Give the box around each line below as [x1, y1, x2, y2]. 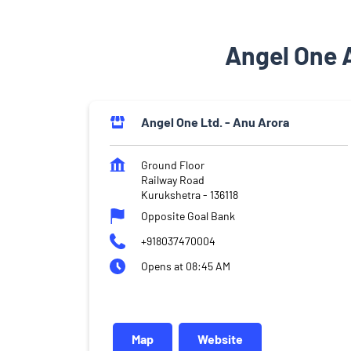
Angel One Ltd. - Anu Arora [141, 114, 289, 129]
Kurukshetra [141, 187, 201, 201]
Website [197, 331, 243, 346]
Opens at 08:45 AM [141, 259, 230, 273]
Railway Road [141, 172, 204, 186]
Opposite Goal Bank [141, 208, 235, 223]
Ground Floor [141, 157, 204, 172]
